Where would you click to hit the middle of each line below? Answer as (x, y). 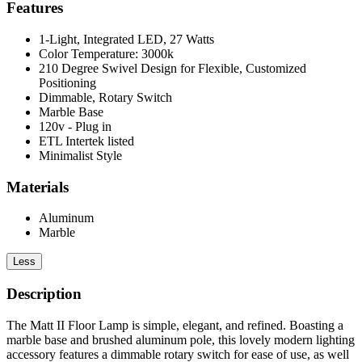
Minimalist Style (80, 155)
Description (44, 293)
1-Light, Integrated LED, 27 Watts (126, 39)
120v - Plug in (75, 126)
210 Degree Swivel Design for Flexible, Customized (173, 68)
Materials (38, 187)
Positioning (67, 82)
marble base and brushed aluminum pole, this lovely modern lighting (181, 339)
